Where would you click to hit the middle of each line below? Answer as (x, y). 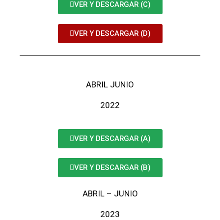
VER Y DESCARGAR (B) (112, 167)
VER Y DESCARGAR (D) (112, 33)
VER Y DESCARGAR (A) (112, 138)
